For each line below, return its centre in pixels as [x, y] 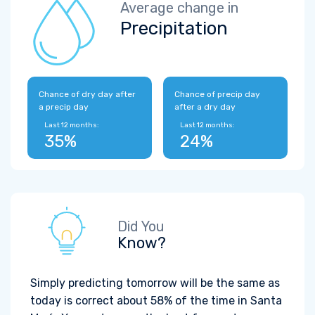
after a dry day [205, 107]
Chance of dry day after [87, 94]
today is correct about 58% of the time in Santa [156, 301]
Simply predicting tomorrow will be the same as [155, 283]
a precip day [64, 107]
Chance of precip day [217, 94]
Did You [141, 226]
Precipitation [174, 28]
